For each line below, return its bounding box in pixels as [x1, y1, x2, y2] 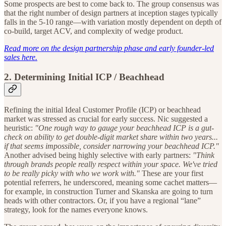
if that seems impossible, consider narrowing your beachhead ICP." [4, 142, 219, 151]
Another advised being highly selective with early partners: [4, 151, 193, 160]
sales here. [4, 52, 37, 62]
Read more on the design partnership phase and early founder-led [4, 43, 214, 52]
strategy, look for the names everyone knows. [4, 205, 148, 214]
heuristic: [4, 124, 35, 133]
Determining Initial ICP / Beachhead [14, 71, 164, 82]
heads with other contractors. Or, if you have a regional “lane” [4, 196, 201, 205]
